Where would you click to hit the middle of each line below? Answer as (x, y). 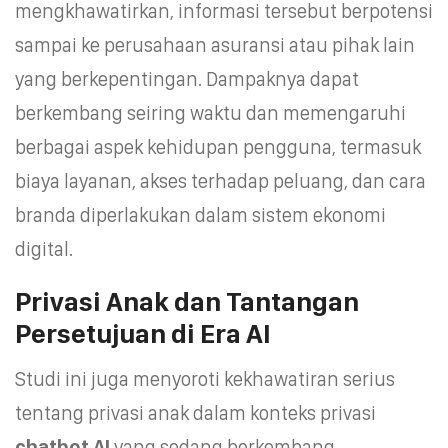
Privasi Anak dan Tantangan (187, 301)
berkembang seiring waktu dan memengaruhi (210, 112)
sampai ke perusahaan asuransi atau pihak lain (215, 44)
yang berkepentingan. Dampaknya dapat (187, 78)
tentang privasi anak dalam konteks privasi (195, 412)
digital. (44, 248)
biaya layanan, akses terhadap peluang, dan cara (220, 180)
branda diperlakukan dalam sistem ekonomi (200, 214)
